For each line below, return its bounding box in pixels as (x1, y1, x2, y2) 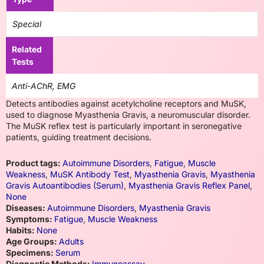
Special (12, 19, 41, 29)
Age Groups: (6, 236, 59, 246)
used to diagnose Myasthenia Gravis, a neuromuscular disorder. (6, 110, 250, 120)
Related (12, 44, 42, 54)
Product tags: (6, 158, 62, 168)
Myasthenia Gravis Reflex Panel (128, 180, 250, 190)
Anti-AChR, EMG (12, 81, 75, 91)
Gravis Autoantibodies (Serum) (6, 180, 124, 190)
